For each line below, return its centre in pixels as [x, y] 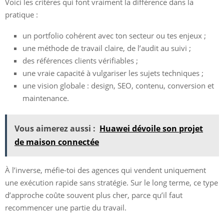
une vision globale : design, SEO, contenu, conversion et [118, 85]
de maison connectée [57, 142]
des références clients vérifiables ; [80, 60]
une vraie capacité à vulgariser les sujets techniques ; [113, 73]
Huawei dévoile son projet [151, 128]
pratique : [21, 14]
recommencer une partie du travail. [66, 207]
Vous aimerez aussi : [55, 128]
